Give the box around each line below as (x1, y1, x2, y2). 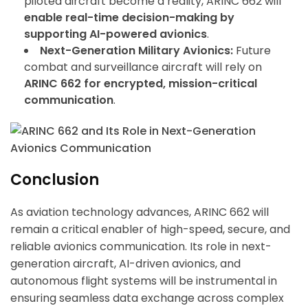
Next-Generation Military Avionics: (40, 43, 233, 59)
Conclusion (10, 169, 99, 191)
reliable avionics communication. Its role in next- (10, 239, 272, 255)
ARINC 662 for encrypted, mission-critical (24, 76, 257, 92)
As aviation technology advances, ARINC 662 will (10, 204, 269, 221)
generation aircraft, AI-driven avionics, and (10, 256, 241, 272)
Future (233, 43, 271, 59)
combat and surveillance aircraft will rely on (24, 59, 262, 76)
